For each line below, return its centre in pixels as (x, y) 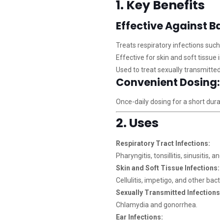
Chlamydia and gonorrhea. (156, 205)
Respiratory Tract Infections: (163, 143)
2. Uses (137, 123)
